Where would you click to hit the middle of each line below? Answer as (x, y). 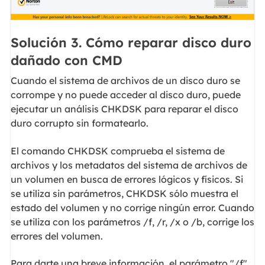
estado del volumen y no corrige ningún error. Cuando (132, 207)
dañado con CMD (66, 60)
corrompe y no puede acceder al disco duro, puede (125, 95)
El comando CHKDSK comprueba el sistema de (117, 151)
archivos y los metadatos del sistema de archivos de (129, 165)
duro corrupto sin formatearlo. (79, 123)
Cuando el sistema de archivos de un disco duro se (125, 81)
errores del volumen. (56, 236)
